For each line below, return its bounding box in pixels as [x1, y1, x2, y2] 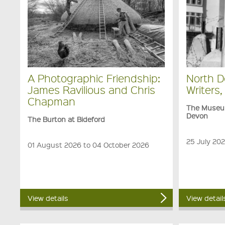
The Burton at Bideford [28, 115, 105, 124]
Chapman [28, 94, 76, 108]
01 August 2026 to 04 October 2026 [28, 140, 150, 150]
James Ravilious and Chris [28, 83, 156, 97]
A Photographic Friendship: [28, 71, 161, 85]
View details [28, 193, 69, 203]
